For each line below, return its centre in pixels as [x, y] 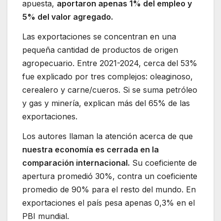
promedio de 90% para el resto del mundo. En [109, 189]
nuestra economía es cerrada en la [91, 149]
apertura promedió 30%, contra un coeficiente [110, 176]
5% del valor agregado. [68, 17]
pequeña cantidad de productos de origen [100, 50]
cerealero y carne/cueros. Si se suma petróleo [110, 90]
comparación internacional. [76, 163]
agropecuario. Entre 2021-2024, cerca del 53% [110, 63]
